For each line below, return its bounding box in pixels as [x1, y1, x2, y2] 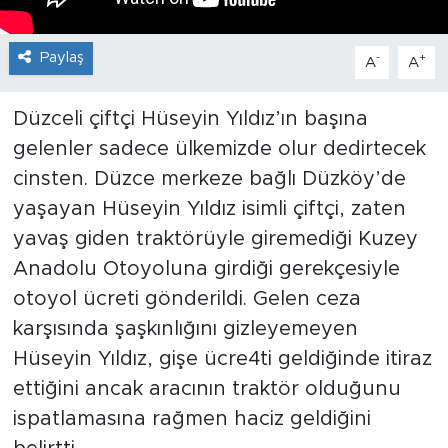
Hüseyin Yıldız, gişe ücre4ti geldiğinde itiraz [12, 349, 432, 370]
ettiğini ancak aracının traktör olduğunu [12, 379, 401, 400]
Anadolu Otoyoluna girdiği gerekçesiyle [12, 259, 400, 280]
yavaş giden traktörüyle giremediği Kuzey [12, 229, 418, 250]
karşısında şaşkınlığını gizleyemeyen [12, 319, 358, 340]
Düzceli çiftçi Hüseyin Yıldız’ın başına [12, 109, 368, 130]
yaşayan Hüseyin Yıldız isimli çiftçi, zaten [12, 199, 406, 220]
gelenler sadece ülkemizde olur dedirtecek [12, 139, 426, 160]
